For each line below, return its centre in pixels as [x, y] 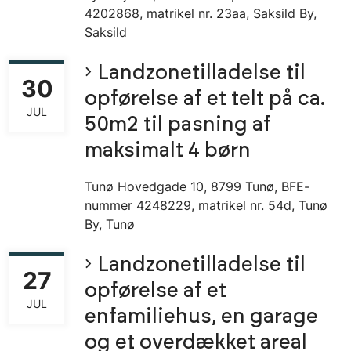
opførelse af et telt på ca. [205, 100]
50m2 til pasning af [178, 125]
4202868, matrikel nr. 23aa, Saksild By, [201, 14]
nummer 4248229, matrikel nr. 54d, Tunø [206, 206]
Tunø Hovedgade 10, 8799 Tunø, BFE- [197, 187]
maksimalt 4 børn [168, 151]
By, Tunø [110, 224]
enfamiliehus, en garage [201, 317]
